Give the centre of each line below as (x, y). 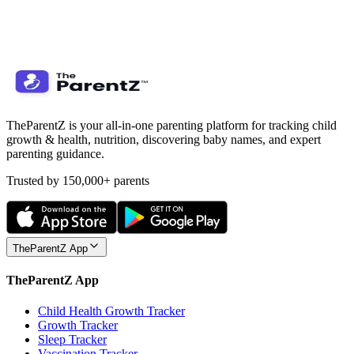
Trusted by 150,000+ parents (78, 180)
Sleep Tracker (72, 340)
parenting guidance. (55, 153)
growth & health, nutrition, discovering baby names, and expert (164, 139)
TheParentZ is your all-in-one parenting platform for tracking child (171, 125)
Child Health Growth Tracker (111, 311)
